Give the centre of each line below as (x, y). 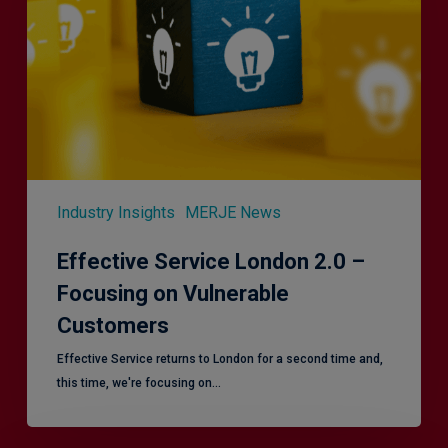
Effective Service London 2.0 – (210, 261)
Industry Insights (115, 212)
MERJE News (232, 212)
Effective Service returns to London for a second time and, (219, 358)
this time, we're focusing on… (138, 382)
